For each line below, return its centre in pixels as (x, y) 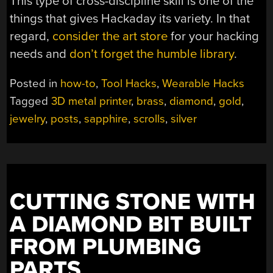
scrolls (150, 119)
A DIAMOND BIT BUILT (131, 225)
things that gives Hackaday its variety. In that (130, 18)
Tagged (31, 101)
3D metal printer (91, 101)
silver (184, 119)
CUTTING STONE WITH (133, 202)
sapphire (106, 119)
